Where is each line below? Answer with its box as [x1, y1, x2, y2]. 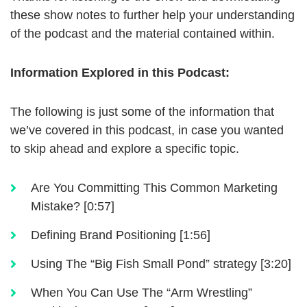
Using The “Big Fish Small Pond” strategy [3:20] [31, 257, 291, 271]
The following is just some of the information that [10, 105, 274, 119]
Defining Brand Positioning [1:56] [31, 228, 210, 243]
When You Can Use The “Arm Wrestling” [31, 286, 252, 300]
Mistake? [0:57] [31, 199, 114, 214]
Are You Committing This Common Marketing [31, 181, 278, 195]
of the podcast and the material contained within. [10, 27, 275, 41]
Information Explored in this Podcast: [10, 66, 230, 80]
